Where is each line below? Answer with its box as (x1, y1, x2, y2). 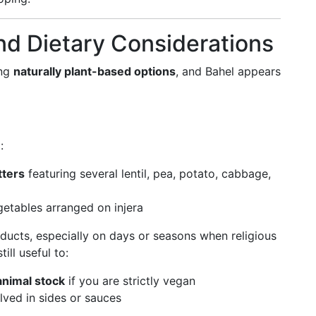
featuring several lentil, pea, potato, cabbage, (25, 166, 271, 181)
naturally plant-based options (13, 64, 176, 78)
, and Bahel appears (176, 64, 281, 78)
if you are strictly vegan (65, 274, 195, 288)
